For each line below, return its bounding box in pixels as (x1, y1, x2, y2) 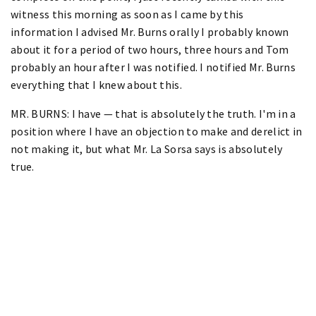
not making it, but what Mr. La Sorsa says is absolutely (11, 141, 283, 156)
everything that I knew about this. (11, 77, 182, 92)
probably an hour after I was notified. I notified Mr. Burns (11, 59, 296, 74)
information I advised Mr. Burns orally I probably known (11, 24, 289, 39)
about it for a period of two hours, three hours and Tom (11, 42, 289, 56)
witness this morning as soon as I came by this (11, 6, 244, 21)
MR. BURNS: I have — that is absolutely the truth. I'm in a (11, 106, 296, 121)
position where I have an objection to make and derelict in (11, 123, 303, 138)
